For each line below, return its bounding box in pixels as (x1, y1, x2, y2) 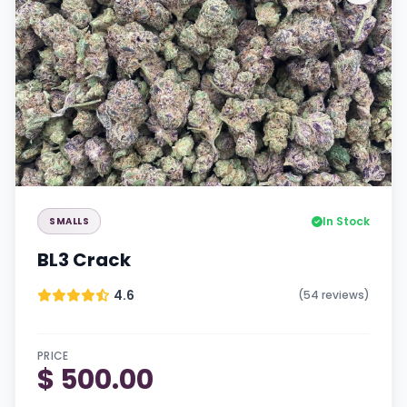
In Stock (323, 213, 370, 229)
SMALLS (49, 214, 89, 228)
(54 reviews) (298, 287, 370, 303)
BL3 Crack (37, 247, 131, 273)
